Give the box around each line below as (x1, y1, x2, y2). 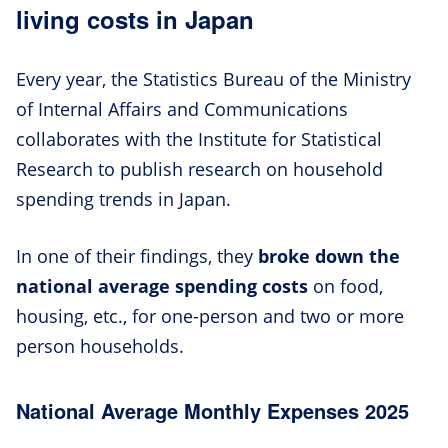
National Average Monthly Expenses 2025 (16, 395, 409, 425)
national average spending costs (16, 273, 308, 298)
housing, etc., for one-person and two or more (16, 303, 404, 328)
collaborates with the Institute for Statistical (16, 126, 382, 151)
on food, (308, 273, 383, 298)
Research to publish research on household (16, 156, 383, 181)
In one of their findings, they (16, 243, 258, 268)
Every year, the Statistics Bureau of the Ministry (16, 66, 411, 91)
